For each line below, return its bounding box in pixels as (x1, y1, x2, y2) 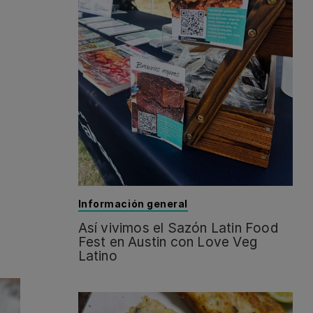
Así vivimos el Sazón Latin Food (78, 219, 278, 236)
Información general (78, 197, 189, 210)
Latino (78, 247, 117, 264)
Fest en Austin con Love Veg (78, 233, 257, 250)
